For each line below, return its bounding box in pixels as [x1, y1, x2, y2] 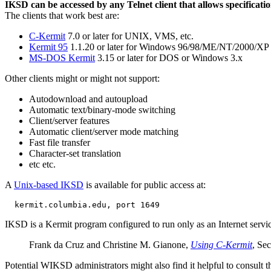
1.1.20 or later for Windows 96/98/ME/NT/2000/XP [68, 41, 269, 52]
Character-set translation [29, 148, 121, 158]
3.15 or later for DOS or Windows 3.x [95, 52, 243, 63]
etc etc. [29, 158, 56, 169]
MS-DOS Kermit [29, 52, 95, 63]
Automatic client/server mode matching [29, 126, 178, 137]
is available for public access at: [83, 179, 206, 190]
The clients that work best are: [5, 10, 119, 21]
